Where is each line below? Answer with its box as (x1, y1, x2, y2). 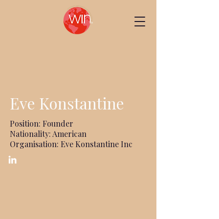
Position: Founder (10, 118, 73, 129)
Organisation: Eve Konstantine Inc (10, 139, 132, 149)
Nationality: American (10, 129, 87, 139)
